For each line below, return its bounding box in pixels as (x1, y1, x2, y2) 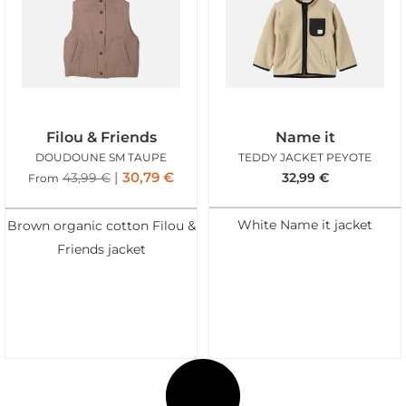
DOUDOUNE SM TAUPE (35, 150, 167, 165)
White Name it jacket (237, 217, 372, 232)
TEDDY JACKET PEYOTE (238, 150, 372, 165)
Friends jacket (56, 241, 146, 256)
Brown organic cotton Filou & (6, 217, 196, 233)
